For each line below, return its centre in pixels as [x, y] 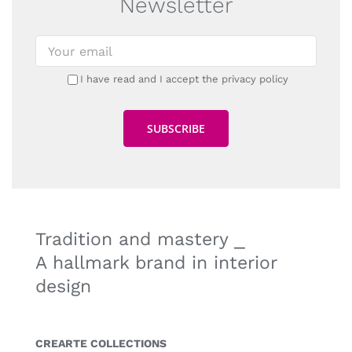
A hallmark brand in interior [156, 263]
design [63, 286]
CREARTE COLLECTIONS [101, 343]
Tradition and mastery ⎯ [140, 239]
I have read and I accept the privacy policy [184, 79]
